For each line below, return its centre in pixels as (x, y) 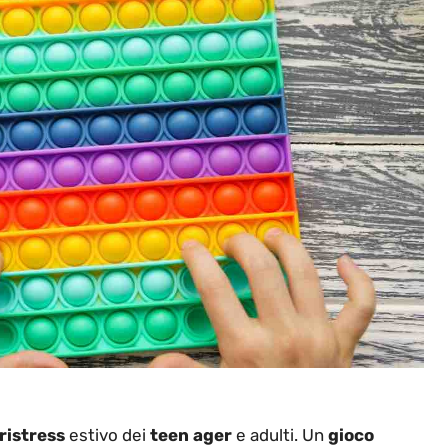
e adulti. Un (280, 435)
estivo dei (107, 435)
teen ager (191, 435)
